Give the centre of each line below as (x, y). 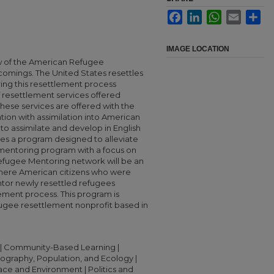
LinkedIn (217, 14)
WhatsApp (240, 14)
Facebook (200, 14)
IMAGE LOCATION (198, 49)
